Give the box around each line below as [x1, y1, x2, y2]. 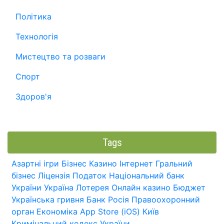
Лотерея [76, 182, 109, 193]
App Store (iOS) [80, 206, 140, 217]
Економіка [36, 206, 77, 217]
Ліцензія [38, 170, 70, 181]
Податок [72, 170, 106, 181]
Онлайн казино [111, 182, 170, 193]
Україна [44, 182, 73, 193]
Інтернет [119, 158, 153, 169]
